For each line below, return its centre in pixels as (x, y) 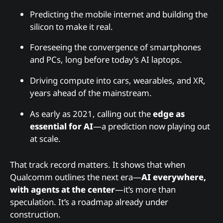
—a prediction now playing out (152, 126)
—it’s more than (145, 189)
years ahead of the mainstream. (91, 93)
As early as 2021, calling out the (91, 113)
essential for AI (61, 126)
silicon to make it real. (71, 26)
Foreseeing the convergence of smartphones (115, 47)
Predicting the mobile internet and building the (119, 14)
